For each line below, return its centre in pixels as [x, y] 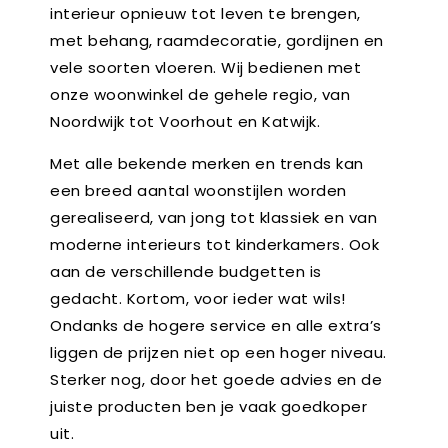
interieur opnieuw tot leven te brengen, [205, 13]
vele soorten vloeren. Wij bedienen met [205, 67]
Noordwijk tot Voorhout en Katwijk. [187, 121]
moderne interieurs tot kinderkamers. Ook [214, 244]
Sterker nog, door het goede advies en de [216, 379]
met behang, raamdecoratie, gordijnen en [217, 40]
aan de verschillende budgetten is [186, 271]
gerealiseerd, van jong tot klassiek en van [213, 217]
